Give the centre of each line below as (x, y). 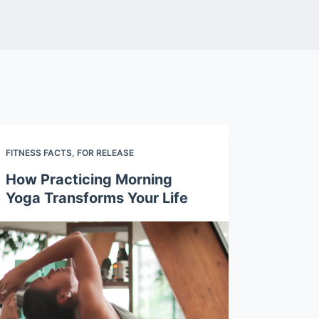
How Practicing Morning (89, 179)
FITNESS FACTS (38, 153)
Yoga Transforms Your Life (96, 198)
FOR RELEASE (105, 153)
